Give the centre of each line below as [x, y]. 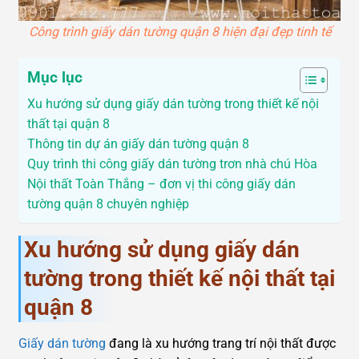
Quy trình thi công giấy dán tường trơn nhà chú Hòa [172, 164]
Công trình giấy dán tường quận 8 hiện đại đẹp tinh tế [179, 31]
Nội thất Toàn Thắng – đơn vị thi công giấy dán [161, 184]
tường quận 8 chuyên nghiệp [108, 204]
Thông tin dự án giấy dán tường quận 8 [138, 144]
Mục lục [55, 78]
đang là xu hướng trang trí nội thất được [221, 344]
